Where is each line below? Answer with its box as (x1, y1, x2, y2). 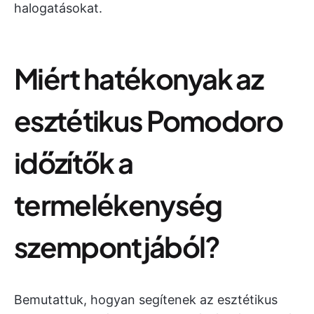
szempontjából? (14, 228, 220, 264)
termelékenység (14, 186, 222, 222)
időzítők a (14, 144, 133, 180)
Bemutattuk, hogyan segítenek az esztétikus (14, 292, 278, 307)
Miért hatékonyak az (14, 60, 264, 96)
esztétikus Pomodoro (14, 102, 283, 138)
